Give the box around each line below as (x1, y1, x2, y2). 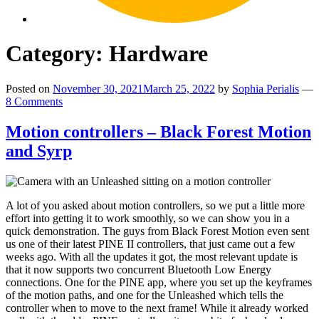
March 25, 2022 (143, 82, 215, 95)
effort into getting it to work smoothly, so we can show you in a (6, 211, 290, 224)
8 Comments (6, 95, 63, 108)
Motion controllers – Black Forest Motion (6, 122, 311, 141)
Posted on (6, 82, 53, 95)
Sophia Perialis (232, 82, 299, 95)
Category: (6, 41, 109, 67)
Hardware (109, 41, 208, 67)
